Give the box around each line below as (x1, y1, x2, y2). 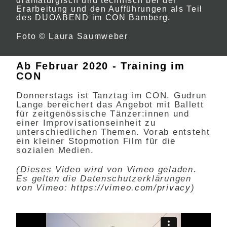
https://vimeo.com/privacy (71, 183, 191, 193)
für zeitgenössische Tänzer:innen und (16, 109, 190, 119)
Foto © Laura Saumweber (16, 32, 128, 41)
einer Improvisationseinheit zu (16, 118, 156, 128)
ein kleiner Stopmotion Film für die (16, 136, 176, 146)
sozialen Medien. (16, 145, 94, 155)
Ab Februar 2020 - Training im (16, 60, 185, 71)
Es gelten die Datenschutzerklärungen (16, 174, 192, 183)
